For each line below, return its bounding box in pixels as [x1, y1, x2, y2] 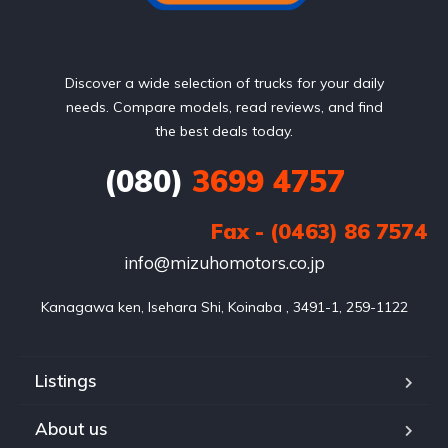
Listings [35, 370, 97, 391]
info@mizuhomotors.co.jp [123, 252, 325, 273]
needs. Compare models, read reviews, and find [65, 98, 383, 116]
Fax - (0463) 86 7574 [211, 218, 428, 244]
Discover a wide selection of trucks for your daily [64, 74, 384, 92]
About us [35, 418, 108, 439]
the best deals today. [155, 122, 293, 140]
